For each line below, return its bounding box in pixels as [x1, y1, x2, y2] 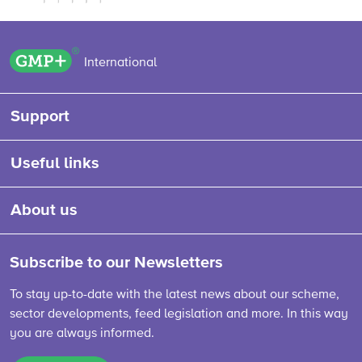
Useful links [11, 155, 99, 171]
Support [11, 108, 69, 124]
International [84, 57, 157, 69]
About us [11, 202, 78, 218]
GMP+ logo [78, 49, 149, 64]
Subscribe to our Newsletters [10, 255, 223, 271]
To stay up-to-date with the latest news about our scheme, [10, 288, 339, 301]
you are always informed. [10, 327, 154, 340]
